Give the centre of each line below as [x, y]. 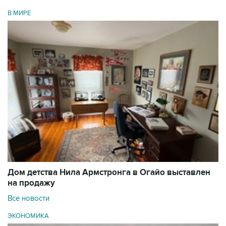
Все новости [29, 199]
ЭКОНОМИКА [28, 216]
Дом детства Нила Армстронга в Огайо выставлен [109, 173]
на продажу [31, 183]
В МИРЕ [19, 13]
